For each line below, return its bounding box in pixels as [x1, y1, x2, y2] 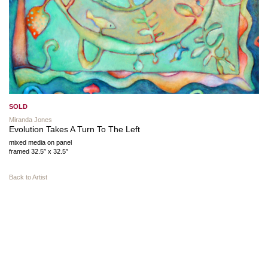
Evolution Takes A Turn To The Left [9, 124, 140, 135]
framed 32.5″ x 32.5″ [9, 148, 68, 156]
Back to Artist [9, 173, 47, 181]
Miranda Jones [9, 116, 52, 124]
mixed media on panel [9, 139, 72, 147]
